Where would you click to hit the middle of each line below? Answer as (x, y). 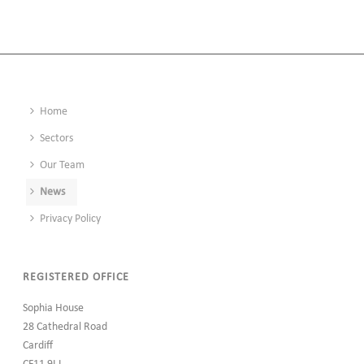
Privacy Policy (71, 219)
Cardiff (38, 345)
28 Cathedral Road (65, 327)
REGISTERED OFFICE (76, 277)
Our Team (63, 165)
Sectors (57, 138)
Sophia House (54, 308)
